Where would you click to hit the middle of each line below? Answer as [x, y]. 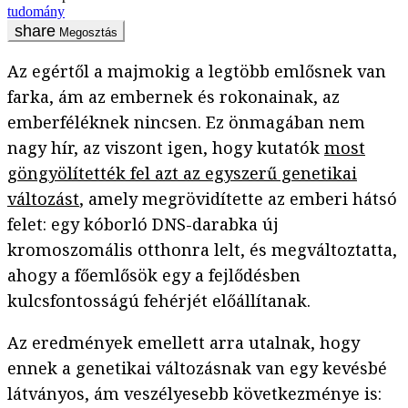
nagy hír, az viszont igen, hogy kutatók [166, 148]
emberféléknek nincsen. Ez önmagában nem [186, 122]
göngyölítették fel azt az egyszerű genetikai [182, 173]
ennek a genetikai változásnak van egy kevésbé [197, 368]
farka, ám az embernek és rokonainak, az [173, 97]
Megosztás [88, 33]
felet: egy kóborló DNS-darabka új [143, 224]
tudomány [36, 12]
